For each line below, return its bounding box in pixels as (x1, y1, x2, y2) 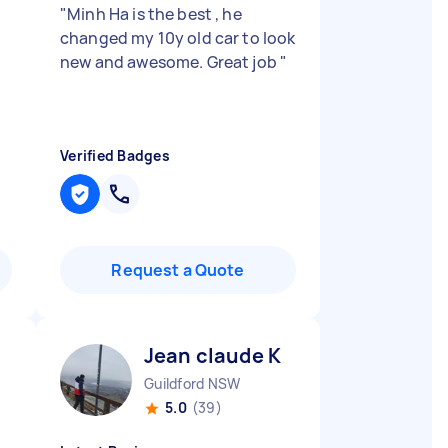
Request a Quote (111, 259, 245, 281)
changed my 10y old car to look (60, 27, 296, 49)
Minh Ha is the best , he (67, 3, 242, 25)
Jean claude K (144, 342, 281, 369)
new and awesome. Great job (60, 51, 281, 73)
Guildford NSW (144, 374, 241, 393)
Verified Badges (60, 146, 170, 165)
